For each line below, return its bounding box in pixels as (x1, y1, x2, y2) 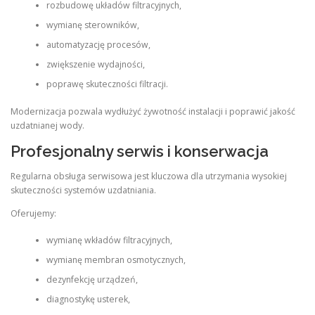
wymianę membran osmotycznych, (46, 254, 186, 266)
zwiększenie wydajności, (46, 58, 145, 71)
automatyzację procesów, (46, 39, 150, 51)
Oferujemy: (11, 207, 56, 219)
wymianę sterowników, (46, 19, 139, 32)
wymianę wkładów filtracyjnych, (46, 234, 172, 247)
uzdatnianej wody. (11, 119, 84, 131)
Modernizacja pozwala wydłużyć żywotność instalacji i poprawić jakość (11, 105, 295, 117)
